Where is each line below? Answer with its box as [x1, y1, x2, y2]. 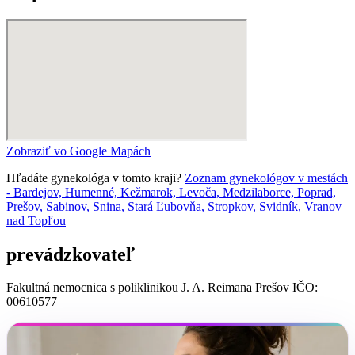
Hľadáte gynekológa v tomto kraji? [6, 170, 185, 185]
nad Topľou [6, 213, 66, 227]
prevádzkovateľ [6, 243, 135, 265]
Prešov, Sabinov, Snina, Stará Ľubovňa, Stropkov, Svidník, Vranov [6, 199, 342, 213]
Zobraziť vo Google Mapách [6, 143, 151, 158]
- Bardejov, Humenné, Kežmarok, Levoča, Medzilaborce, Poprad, [6, 185, 336, 199]
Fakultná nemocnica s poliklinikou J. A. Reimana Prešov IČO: [6, 281, 318, 295]
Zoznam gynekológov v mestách [185, 170, 348, 185]
